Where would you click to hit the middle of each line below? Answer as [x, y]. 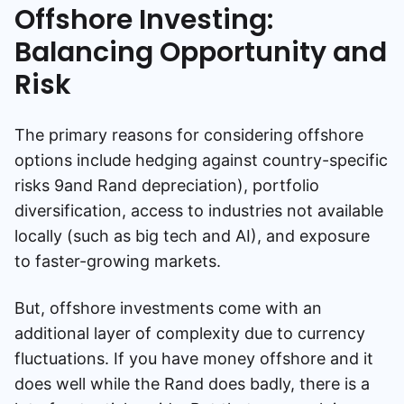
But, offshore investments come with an [168, 308]
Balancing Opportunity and [201, 52]
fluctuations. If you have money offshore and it [194, 358]
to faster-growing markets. [118, 261]
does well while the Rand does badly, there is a [192, 384]
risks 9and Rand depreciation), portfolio [167, 185]
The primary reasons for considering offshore [189, 135]
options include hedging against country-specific [201, 160]
